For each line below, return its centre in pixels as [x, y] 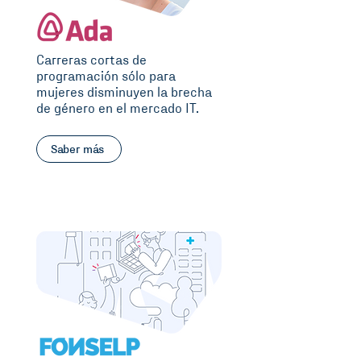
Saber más [77, 149]
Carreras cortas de [91, 61]
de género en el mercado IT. [118, 109]
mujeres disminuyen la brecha [124, 93]
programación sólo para [106, 77]
